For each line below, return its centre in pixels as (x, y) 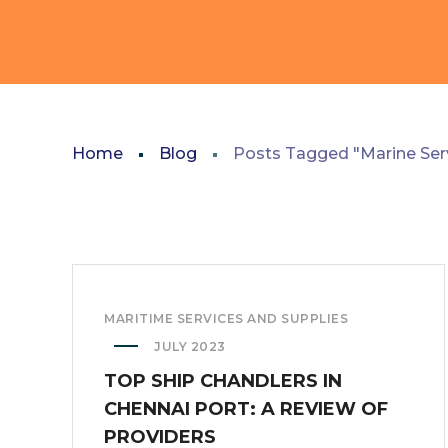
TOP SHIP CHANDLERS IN (223, 381)
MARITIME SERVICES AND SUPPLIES (226, 318)
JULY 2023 (190, 346)
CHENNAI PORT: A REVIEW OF (246, 409)
